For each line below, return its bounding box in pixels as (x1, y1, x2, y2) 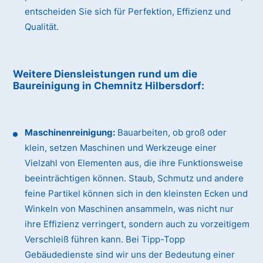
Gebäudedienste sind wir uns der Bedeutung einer (25, 249, 235, 261)
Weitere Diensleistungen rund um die (13, 68, 198, 80)
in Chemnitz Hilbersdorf (82, 80, 202, 92)
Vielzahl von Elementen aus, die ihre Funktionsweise (25, 157, 244, 169)
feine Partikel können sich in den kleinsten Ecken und (25, 188, 248, 200)
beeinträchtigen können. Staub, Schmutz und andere (25, 173, 244, 184)
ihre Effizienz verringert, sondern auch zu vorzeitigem (25, 218, 250, 230)
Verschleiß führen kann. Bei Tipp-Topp (25, 234, 186, 245)
